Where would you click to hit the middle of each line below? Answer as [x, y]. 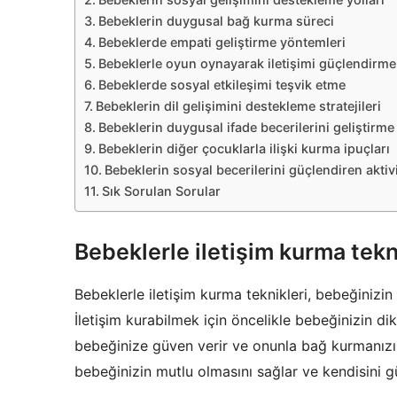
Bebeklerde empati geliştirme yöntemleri [222, 43]
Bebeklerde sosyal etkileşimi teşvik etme [222, 85]
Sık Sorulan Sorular [161, 191]
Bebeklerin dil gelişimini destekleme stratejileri [238, 106]
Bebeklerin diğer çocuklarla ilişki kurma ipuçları [244, 149]
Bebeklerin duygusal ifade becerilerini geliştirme [246, 128]
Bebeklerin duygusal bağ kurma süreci [216, 21]
